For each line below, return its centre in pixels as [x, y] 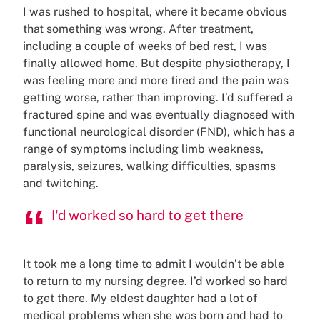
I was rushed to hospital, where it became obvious [155, 12]
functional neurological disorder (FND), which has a [159, 132]
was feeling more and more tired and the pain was [156, 80]
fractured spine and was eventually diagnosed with [159, 115]
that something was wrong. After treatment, [138, 29]
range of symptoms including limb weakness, [143, 149]
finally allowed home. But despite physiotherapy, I [156, 63]
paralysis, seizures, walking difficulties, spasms [149, 166]
